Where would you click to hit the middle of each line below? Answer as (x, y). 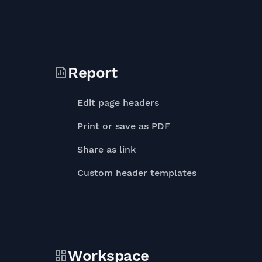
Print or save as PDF (124, 126)
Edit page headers (118, 103)
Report (92, 73)
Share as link (106, 149)
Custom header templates (137, 173)
